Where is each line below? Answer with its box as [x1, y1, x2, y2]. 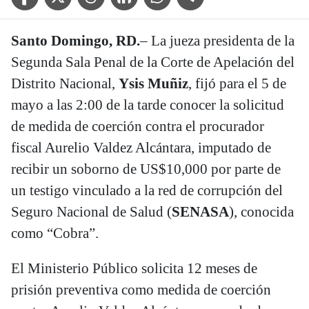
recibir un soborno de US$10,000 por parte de [11, 161, 281, 178]
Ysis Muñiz [119, 75, 188, 92]
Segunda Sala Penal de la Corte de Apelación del [11, 54, 295, 71]
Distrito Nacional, [11, 75, 119, 92]
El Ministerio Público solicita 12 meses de [11, 260, 257, 277]
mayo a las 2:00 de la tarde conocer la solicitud [11, 97, 284, 114]
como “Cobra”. [11, 225, 99, 242]
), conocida [229, 203, 294, 221]
